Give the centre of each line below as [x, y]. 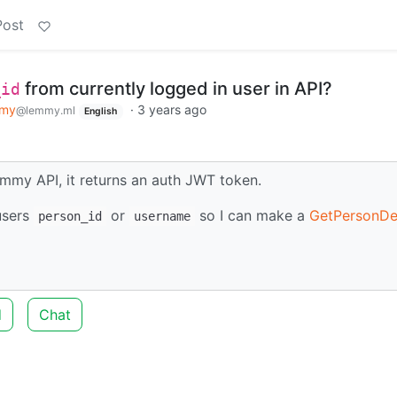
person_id [70, 216]
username [162, 216]
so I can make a [252, 215]
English [101, 111]
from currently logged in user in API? [176, 89]
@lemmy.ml [45, 110]
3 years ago [172, 109]
